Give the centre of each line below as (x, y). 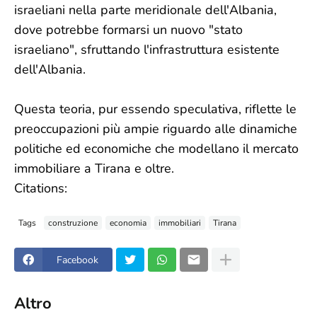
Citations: (41, 188)
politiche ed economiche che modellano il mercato (156, 149)
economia (128, 223)
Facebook (77, 260)
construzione (73, 223)
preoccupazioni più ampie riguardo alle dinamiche (156, 129)
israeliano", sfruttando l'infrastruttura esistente (147, 50)
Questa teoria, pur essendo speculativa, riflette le (155, 109)
